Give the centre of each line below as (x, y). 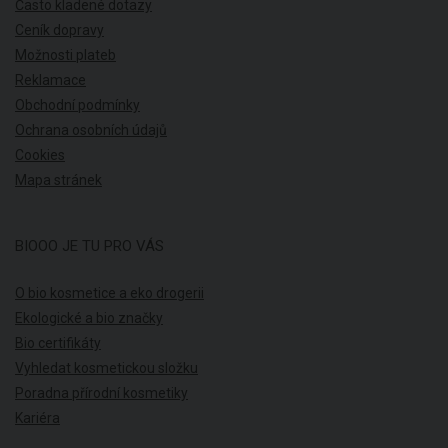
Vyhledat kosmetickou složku (106, 367)
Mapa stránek (58, 179)
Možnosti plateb (65, 54)
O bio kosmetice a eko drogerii (109, 292)
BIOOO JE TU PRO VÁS (89, 245)
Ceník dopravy (59, 29)
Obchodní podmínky (77, 104)
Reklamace (50, 79)
